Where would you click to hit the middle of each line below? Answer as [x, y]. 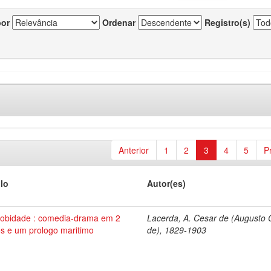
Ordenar [119, 22]
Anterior [133, 150]
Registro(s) [227, 22]
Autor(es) [167, 183]
